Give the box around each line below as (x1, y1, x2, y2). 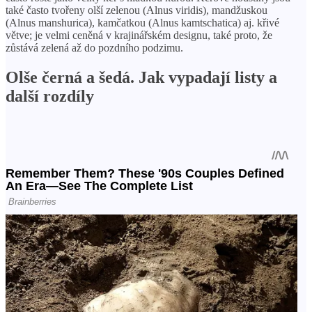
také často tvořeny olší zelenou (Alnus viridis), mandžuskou (6, 3, 267, 16)
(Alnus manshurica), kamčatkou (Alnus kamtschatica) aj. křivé (6, 16, 279, 29)
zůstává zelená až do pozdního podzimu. (6, 41, 183, 54)
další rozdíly (6, 86, 94, 105)
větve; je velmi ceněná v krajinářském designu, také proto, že (6, 29, 272, 41)
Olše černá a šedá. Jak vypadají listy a (6, 68, 277, 86)
